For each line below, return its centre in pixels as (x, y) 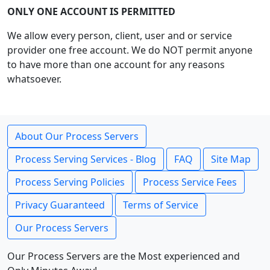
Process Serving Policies (70, 182)
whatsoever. (34, 79)
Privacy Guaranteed (60, 205)
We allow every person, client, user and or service (120, 36)
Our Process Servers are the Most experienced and (124, 256)
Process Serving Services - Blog (86, 159)
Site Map (231, 159)
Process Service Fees (190, 182)
